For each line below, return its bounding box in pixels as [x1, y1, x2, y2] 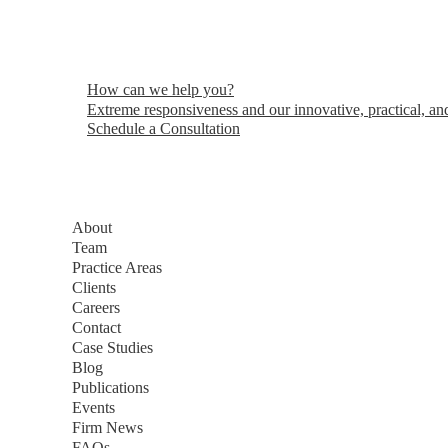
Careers [72, 299, 120, 316]
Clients [72, 279, 116, 296]
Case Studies [72, 339, 153, 356]
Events [72, 399, 115, 416]
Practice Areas [72, 259, 162, 276]
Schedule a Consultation [87, 120, 240, 137]
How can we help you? [87, 81, 234, 98]
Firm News [72, 419, 143, 436]
